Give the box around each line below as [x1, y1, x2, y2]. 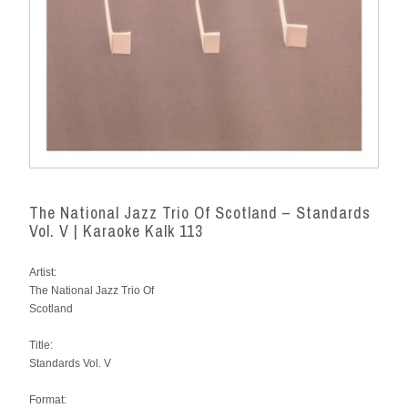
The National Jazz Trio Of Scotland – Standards [29, 200, 371, 224]
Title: [29, 338, 53, 352]
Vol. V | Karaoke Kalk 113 [29, 219, 203, 242]
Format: [29, 393, 66, 406]
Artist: [29, 265, 56, 279]
